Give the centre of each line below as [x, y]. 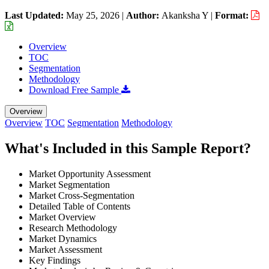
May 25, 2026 [93, 15]
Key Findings [55, 260]
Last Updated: [35, 15]
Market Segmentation [69, 184]
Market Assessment [65, 249]
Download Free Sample [75, 89]
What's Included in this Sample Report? [128, 148]
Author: [144, 15]
